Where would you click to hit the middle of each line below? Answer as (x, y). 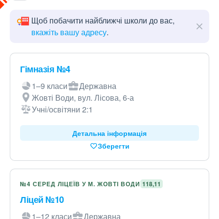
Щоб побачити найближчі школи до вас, (103, 20)
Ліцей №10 (42, 199)
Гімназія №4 (45, 69)
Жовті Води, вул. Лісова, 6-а (83, 98)
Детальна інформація (109, 133)
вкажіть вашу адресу (69, 32)
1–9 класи (50, 86)
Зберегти (113, 146)
